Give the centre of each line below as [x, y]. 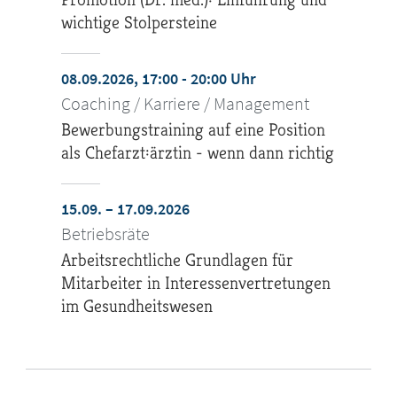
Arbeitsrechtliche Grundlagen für [178, 261]
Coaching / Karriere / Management [186, 104]
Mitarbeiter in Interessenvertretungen [196, 284]
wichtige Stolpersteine [140, 23]
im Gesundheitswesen [137, 307]
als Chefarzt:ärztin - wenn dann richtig [198, 153]
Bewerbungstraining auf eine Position [194, 130]
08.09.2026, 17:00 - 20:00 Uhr [159, 79]
